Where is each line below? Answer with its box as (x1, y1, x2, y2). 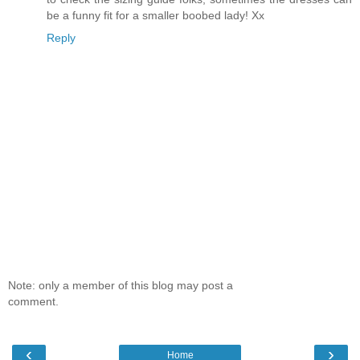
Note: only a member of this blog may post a (8, 278, 233, 292)
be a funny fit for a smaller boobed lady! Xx (47, 9, 264, 22)
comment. (8, 294, 59, 308)
